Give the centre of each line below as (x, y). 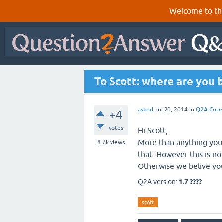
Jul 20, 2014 (171, 110)
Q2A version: (158, 182)
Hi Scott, (153, 130)
